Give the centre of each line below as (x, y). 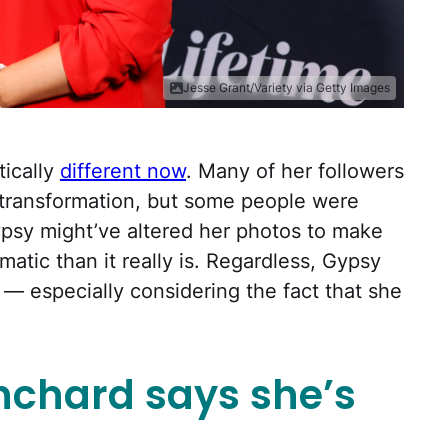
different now (123, 171)
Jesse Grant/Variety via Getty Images (286, 88)
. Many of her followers (295, 171)
